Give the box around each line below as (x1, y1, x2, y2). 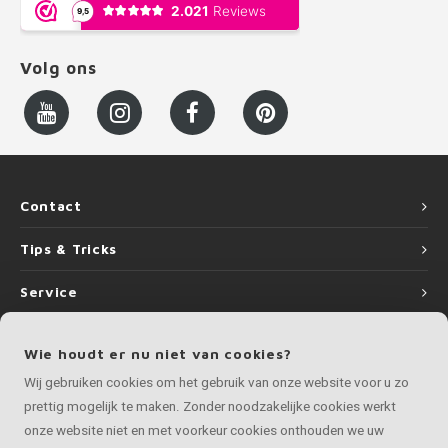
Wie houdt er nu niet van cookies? (24, 344, 293, 362)
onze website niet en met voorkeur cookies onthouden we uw (24, 420, 384, 441)
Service (20, 284, 78, 300)
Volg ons (20, 58, 97, 78)
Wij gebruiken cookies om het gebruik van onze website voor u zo (24, 372, 409, 393)
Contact (20, 198, 82, 214)
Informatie (20, 327, 102, 343)
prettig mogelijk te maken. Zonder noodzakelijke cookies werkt (24, 396, 396, 417)
